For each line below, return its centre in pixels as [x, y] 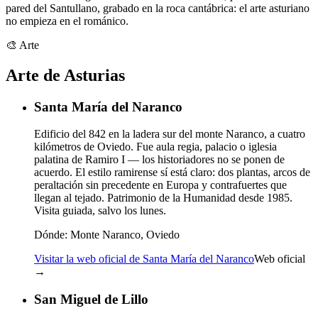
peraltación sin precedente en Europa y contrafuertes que [160, 185]
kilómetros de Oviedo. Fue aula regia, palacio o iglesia [155, 147]
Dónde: [51, 235]
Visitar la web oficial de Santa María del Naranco [144, 259]
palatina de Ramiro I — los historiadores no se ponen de [159, 160]
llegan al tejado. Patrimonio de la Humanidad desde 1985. [163, 198]
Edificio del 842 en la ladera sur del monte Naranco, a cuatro [170, 134]
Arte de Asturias [65, 75]
